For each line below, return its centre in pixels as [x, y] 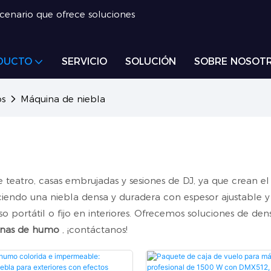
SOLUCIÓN [151, 61]
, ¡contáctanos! [93, 229]
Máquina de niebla [63, 99]
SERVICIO [84, 61]
